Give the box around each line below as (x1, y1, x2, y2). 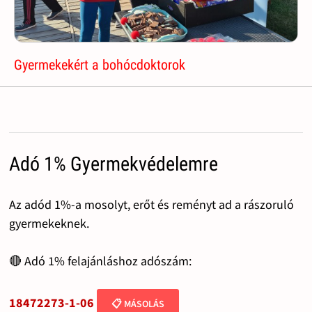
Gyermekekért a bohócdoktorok (14, 56, 186, 74)
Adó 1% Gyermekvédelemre (8, 153, 218, 176)
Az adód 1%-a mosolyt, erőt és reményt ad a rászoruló (8, 196, 294, 213)
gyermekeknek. (8, 215, 89, 232)
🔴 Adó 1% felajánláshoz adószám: (8, 253, 192, 270)
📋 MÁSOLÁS (111, 297, 164, 311)
